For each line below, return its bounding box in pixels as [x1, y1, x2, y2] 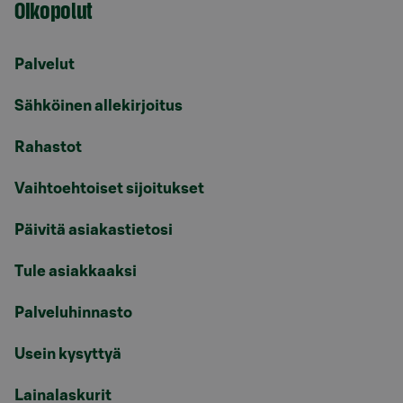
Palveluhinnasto [14, 304, 132, 320]
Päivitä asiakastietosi [14, 221, 173, 237]
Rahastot [14, 139, 82, 155]
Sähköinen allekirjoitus [14, 97, 183, 113]
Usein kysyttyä [14, 345, 121, 362]
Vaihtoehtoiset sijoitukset [14, 180, 204, 196]
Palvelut [14, 56, 75, 72]
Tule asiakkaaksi [14, 263, 137, 279]
